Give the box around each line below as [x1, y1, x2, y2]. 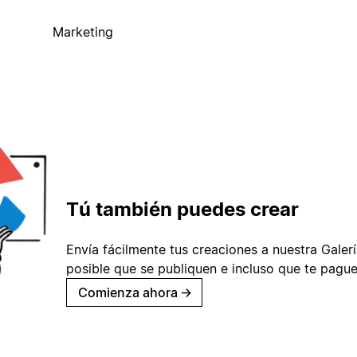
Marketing [52, 24, 113, 41]
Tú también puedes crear [66, 197, 299, 221]
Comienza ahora [78, 284, 178, 300]
